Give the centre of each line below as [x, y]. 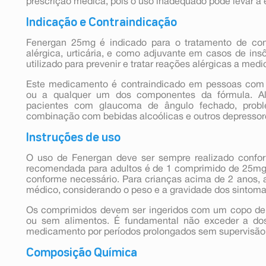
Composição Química [82, 253]
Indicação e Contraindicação [102, 22]
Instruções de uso [73, 137]
